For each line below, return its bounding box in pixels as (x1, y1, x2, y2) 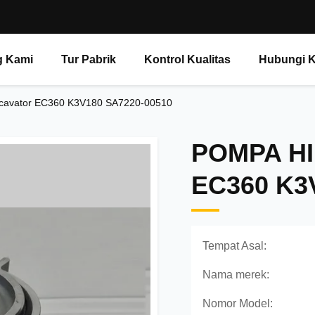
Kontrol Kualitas (144, 53, 231, 65)
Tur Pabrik (61, 53, 116, 65)
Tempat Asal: (202, 240, 266, 252)
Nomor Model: (202, 297, 273, 309)
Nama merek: (202, 269, 269, 281)
